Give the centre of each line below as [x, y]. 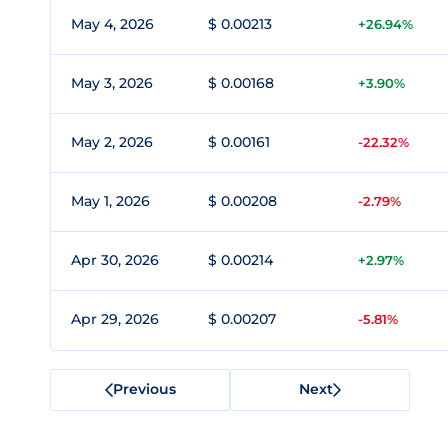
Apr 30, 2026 [115, 260]
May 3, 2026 [112, 83]
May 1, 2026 [110, 201]
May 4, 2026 [112, 24]
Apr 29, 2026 [115, 319]
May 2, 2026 [112, 142]
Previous [144, 388]
